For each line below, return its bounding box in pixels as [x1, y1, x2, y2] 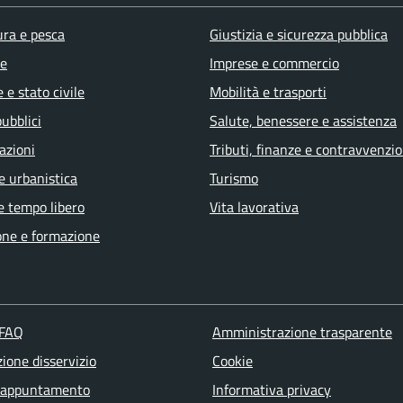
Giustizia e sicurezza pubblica [210, 23, 388, 46]
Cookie [211, 349, 253, 372]
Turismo [210, 167, 258, 190]
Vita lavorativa [210, 196, 299, 219]
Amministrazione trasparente [211, 320, 392, 343]
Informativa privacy [211, 378, 331, 400]
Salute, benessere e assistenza [210, 110, 397, 132]
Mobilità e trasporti [210, 81, 327, 103]
